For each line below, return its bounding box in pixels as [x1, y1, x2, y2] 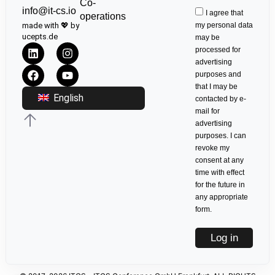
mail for [195, 107, 220, 116]
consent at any [195, 156, 244, 165]
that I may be [195, 82, 238, 91]
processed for [195, 45, 241, 55]
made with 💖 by [21, 20, 79, 30]
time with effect [195, 168, 245, 177]
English [50, 91, 83, 104]
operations [79, 10, 126, 21]
